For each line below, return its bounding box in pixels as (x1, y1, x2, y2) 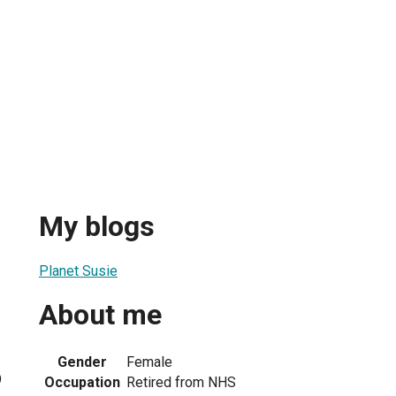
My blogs (39, 209, 155, 244)
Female (126, 353, 172, 370)
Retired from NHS (126, 373, 236, 391)
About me (39, 298, 162, 332)
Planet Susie (39, 262, 118, 279)
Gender (57, 353, 107, 370)
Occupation (44, 373, 120, 391)
